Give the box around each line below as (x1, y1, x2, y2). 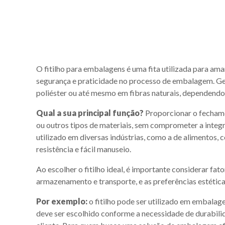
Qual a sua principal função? (36, 107, 144, 118)
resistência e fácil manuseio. (36, 144, 131, 154)
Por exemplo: (36, 196, 87, 206)
